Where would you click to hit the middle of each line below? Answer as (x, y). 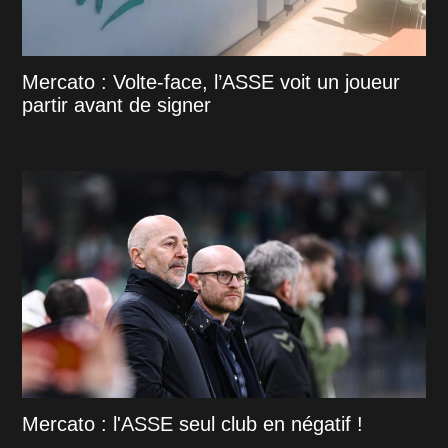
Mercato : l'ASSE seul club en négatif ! (193, 423)
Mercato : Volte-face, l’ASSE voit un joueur (211, 82)
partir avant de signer (117, 105)
